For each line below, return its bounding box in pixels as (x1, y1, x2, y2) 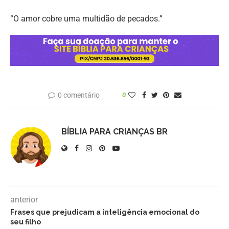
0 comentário (57, 90, 100, 99)
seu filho (10, 217, 41, 226)
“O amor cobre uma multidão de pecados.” (10, 14, 163, 24)
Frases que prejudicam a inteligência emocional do (10, 208, 199, 216)
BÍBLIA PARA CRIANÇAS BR (61, 126, 168, 136)
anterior (10, 194, 38, 204)
